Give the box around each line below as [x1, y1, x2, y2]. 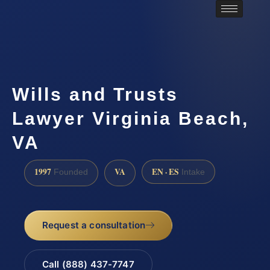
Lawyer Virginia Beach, [12, 108, 249, 129]
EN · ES [152, 165, 179, 178]
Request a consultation [42, 219, 146, 231]
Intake [179, 167, 205, 177]
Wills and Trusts [12, 84, 178, 105]
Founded [51, 167, 88, 177]
